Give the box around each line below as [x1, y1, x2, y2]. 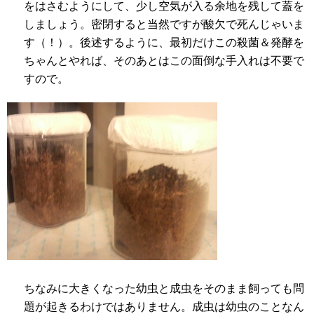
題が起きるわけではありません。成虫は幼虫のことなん [24, 301, 304, 313]
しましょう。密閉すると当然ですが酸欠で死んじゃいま [24, 18, 304, 30]
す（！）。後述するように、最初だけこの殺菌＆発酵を [24, 36, 304, 48]
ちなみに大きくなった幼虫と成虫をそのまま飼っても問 [24, 282, 304, 294]
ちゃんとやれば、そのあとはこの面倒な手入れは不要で [24, 55, 304, 67]
